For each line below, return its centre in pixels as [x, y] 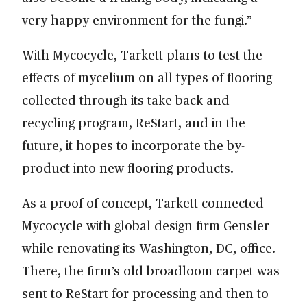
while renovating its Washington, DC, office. [149, 247]
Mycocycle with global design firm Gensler [146, 225]
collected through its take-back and [126, 99]
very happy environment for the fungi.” [137, 19]
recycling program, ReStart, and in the [134, 122]
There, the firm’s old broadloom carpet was [151, 270]
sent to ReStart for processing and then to [145, 293]
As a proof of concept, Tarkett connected [143, 202]
